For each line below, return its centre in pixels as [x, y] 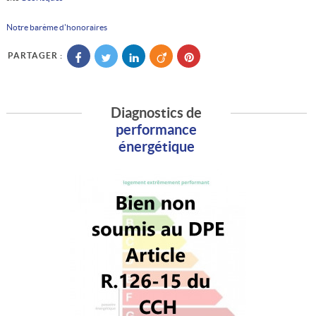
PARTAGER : [35, 56]
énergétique [156, 146]
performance [157, 129]
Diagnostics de [157, 112]
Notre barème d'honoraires [57, 27]
